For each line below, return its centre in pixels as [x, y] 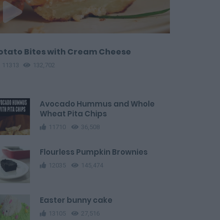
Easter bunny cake [76, 200]
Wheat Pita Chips [73, 114]
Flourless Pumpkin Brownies [94, 152]
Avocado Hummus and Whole [97, 104]
